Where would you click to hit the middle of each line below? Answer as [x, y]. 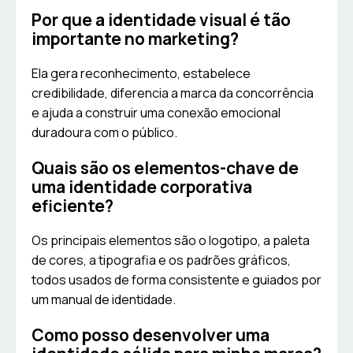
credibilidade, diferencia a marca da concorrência [173, 93]
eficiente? [72, 206]
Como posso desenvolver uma [150, 335]
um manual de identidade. [104, 300]
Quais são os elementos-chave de [165, 168]
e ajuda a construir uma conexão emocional [156, 113]
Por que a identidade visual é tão [161, 20]
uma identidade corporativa [142, 187]
